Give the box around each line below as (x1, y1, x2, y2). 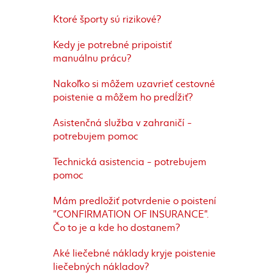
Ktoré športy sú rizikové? (53, 12, 161, 25)
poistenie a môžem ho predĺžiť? (53, 90, 193, 103)
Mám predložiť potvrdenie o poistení (53, 193, 216, 207)
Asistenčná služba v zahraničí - (53, 115, 192, 129)
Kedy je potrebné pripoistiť (53, 37, 172, 51)
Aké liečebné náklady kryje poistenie (53, 246, 216, 259)
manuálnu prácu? (53, 51, 131, 64)
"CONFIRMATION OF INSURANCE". (53, 207, 209, 220)
